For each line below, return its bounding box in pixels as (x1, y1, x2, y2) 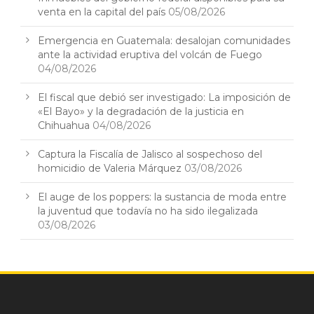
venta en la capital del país (38, 6, 165, 19)
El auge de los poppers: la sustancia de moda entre (38, 191, 287, 204)
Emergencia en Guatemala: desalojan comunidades (38, 34, 290, 48)
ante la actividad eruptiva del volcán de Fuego (38, 48, 262, 62)
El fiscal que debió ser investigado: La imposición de (38, 91, 291, 104)
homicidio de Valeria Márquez (38, 162, 182, 175)
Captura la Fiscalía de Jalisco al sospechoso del (38, 148, 262, 161)
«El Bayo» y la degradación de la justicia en (38, 105, 244, 118)
